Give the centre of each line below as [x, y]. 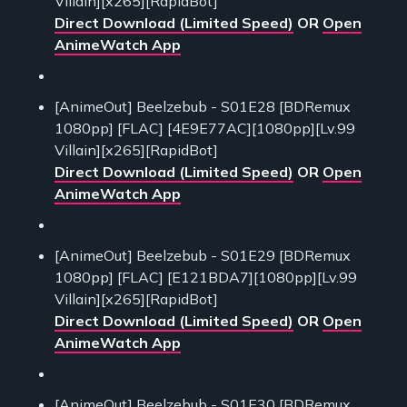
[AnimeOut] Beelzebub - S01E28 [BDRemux [203, 107]
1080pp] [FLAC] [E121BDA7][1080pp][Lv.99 [206, 278]
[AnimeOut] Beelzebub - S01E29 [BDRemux [203, 256]
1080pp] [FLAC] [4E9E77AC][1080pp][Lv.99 [205, 129]
